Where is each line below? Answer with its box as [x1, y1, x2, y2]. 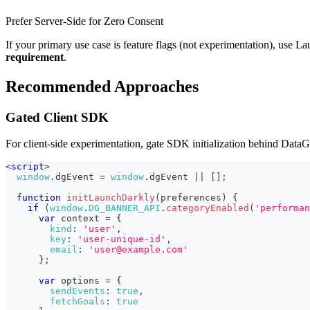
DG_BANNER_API [89, 203, 161, 214]
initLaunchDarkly [66, 192, 155, 203]
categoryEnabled [166, 203, 249, 214]
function [17, 192, 61, 203]
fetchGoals [50, 296, 105, 307]
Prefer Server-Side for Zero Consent [6, 15, 163, 27]
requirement [6, 51, 64, 63]
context [55, 213, 105, 224]
